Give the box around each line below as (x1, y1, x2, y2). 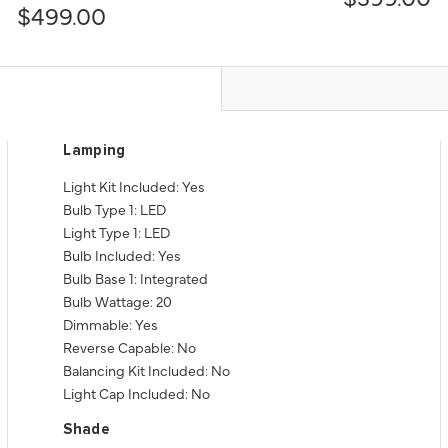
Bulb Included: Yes (63, 245, 182, 265)
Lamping (63, 143, 126, 158)
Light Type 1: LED (63, 222, 171, 242)
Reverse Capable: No (63, 337, 197, 357)
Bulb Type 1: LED (63, 199, 167, 219)
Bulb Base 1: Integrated (63, 268, 209, 288)
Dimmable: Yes (63, 314, 159, 334)
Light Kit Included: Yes (63, 176, 206, 196)
